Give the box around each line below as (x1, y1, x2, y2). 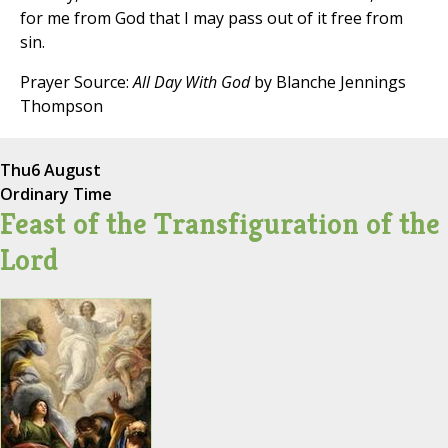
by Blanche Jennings (250, 70, 406, 93)
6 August (31, 158, 101, 181)
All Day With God (133, 70, 250, 93)
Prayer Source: (20, 70, 133, 93)
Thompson (20, 94, 103, 117)
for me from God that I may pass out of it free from (20, 6, 403, 29)
